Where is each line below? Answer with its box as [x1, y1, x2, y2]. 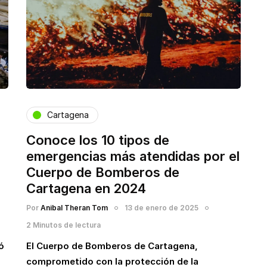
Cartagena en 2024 [26, 180, 146, 196]
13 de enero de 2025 [125, 203, 198, 212]
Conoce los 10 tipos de [26, 132, 169, 148]
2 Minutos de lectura [26, 220, 101, 229]
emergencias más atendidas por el [26, 148, 240, 164]
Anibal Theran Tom [41, 203, 108, 212]
